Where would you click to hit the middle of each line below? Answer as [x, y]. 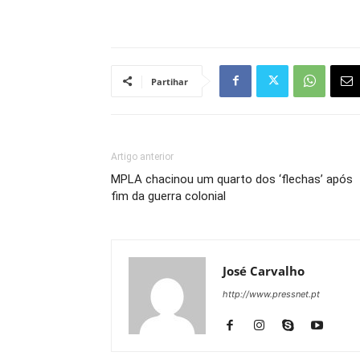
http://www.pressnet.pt [271, 294]
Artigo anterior [142, 156]
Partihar [170, 81]
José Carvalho [264, 270]
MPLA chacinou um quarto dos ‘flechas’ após [232, 179]
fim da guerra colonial [168, 196]
